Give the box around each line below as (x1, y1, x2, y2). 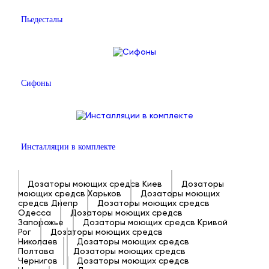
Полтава (18, 246, 54, 256)
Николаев (18, 237, 58, 246)
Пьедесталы (21, 15, 62, 24)
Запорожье (18, 217, 64, 227)
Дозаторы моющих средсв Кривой (83, 217, 228, 227)
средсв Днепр (18, 198, 78, 208)
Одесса (18, 208, 51, 217)
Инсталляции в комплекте (21, 142, 115, 151)
